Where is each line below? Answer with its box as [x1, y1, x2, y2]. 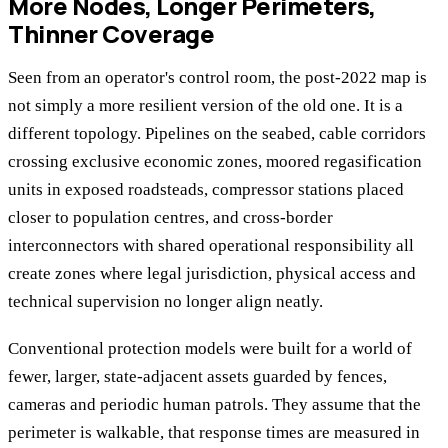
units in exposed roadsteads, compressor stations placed [8, 180, 404, 200]
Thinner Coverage [8, 17, 215, 51]
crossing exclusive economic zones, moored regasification [8, 152, 422, 172]
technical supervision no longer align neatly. [8, 292, 323, 312]
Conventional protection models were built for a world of [8, 338, 412, 358]
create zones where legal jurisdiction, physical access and [8, 264, 416, 284]
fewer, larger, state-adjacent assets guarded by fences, [8, 366, 387, 386]
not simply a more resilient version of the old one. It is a [8, 96, 403, 116]
